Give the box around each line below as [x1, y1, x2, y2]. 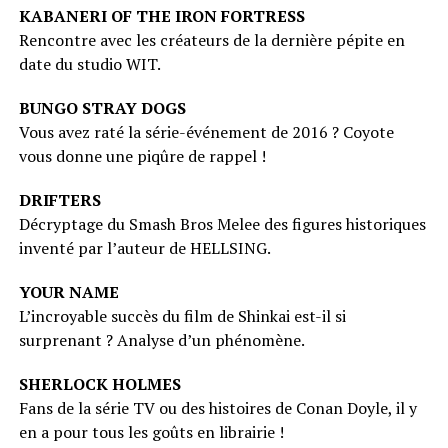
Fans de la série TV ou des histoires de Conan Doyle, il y [18, 397, 417, 420]
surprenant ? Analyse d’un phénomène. [18, 329, 305, 352]
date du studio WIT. [18, 53, 161, 76]
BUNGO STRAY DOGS [18, 97, 186, 120]
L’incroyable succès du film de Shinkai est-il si [18, 305, 346, 328]
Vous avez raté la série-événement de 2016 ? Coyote [18, 121, 394, 144]
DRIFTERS [18, 189, 101, 212]
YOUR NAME [18, 281, 119, 304]
